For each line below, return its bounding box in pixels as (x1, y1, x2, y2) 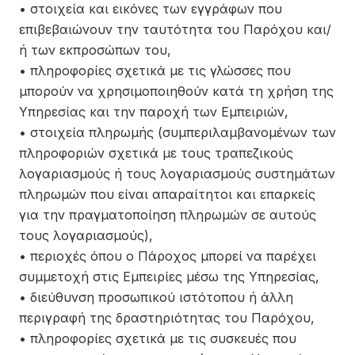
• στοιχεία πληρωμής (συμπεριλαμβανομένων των (19, 124, 336, 140)
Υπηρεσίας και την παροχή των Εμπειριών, (19, 104, 288, 120)
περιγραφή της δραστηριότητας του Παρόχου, (19, 310, 315, 326)
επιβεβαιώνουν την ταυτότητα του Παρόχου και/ (19, 21, 331, 37)
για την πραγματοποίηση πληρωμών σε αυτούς (19, 207, 316, 223)
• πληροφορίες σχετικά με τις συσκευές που (19, 330, 296, 346)
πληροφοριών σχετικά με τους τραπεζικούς (19, 145, 293, 161)
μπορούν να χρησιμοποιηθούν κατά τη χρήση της (19, 83, 334, 99)
